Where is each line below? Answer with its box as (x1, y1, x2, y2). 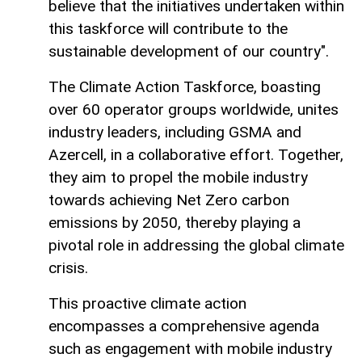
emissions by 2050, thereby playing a (48, 213, 301, 232)
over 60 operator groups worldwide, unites (48, 99, 339, 119)
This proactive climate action (48, 293, 246, 313)
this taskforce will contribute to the (48, 19, 288, 38)
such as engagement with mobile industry (48, 339, 332, 358)
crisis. (48, 258, 88, 277)
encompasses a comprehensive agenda (48, 316, 319, 335)
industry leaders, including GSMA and (48, 122, 301, 141)
